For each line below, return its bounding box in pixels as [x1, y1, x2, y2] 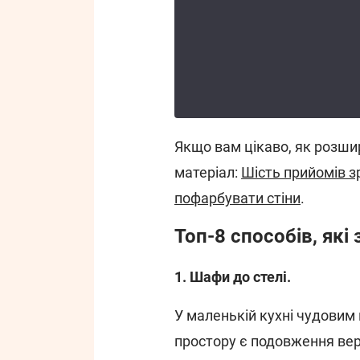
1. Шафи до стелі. [174, 268, 291, 285]
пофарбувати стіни [174, 190, 301, 207]
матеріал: [174, 164, 241, 181]
